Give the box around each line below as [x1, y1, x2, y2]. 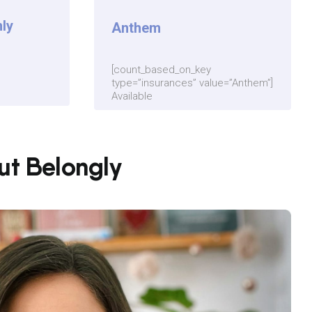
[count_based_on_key [111, 63, 212, 77]
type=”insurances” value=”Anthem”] [111, 77, 274, 90]
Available [111, 90, 153, 103]
